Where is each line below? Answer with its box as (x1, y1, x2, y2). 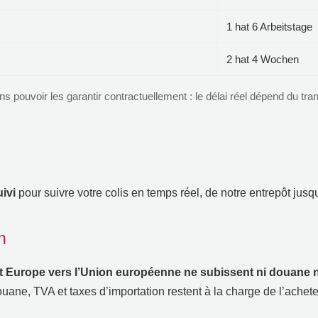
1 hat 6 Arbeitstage (226, 20, 312, 33)
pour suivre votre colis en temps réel (18, 186, 199, 199)
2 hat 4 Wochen (226, 53, 299, 65)
